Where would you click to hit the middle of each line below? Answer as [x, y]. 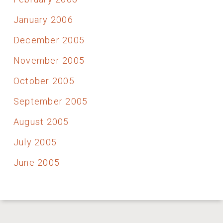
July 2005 [35, 142]
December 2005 [49, 40]
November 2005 [49, 60]
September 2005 [51, 101]
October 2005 [44, 81]
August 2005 [41, 121]
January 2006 [43, 19]
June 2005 [37, 162]
